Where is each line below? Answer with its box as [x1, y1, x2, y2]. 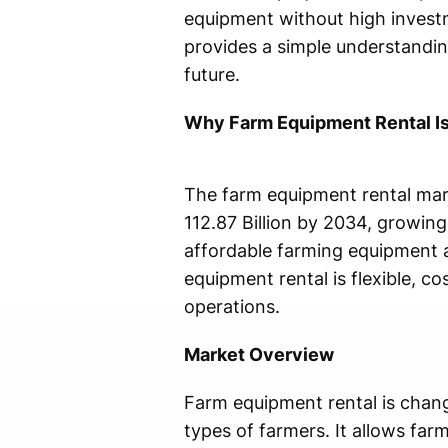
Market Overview [183, 344, 334, 366]
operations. [183, 296, 280, 318]
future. [183, 64, 240, 86]
